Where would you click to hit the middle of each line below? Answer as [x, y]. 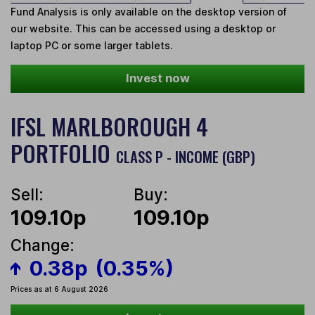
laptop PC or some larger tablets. [92, 46]
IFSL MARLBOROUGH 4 [109, 127]
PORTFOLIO [63, 153]
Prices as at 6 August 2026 [59, 289]
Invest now [157, 78]
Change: [43, 245]
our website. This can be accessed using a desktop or [143, 29]
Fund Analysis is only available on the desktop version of [149, 12]
